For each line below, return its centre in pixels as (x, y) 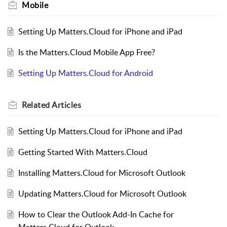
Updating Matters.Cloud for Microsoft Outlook (102, 193)
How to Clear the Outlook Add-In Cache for (96, 214)
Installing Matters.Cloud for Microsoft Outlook (102, 173)
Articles (66, 105)
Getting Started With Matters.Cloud (83, 152)
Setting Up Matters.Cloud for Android (85, 73)
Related (37, 105)
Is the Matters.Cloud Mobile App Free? (86, 52)
